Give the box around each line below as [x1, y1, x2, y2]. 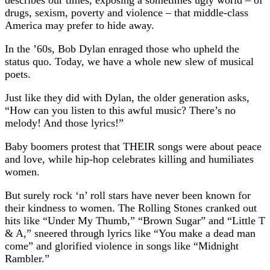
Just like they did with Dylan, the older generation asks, [5, 91, 250, 104]
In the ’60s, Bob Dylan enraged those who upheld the [5, 42, 239, 55]
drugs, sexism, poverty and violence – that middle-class [5, 6, 248, 19]
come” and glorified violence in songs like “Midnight [5, 239, 239, 252]
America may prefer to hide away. [5, 19, 154, 31]
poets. [5, 67, 31, 80]
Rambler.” [5, 252, 49, 265]
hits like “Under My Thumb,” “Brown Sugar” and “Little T [5, 214, 265, 227]
